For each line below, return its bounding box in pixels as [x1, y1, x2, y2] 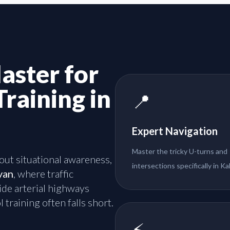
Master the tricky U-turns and [132, 147, 227, 156]
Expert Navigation [132, 125, 218, 138]
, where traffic [13, 167, 74, 180]
